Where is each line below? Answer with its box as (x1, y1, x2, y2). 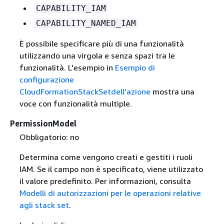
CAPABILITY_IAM (35, 3, 106, 13)
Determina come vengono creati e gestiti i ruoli (19, 152, 192, 162)
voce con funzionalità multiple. (19, 98, 132, 109)
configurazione (19, 74, 74, 85)
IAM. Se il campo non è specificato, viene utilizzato (19, 164, 203, 174)
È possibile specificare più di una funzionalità (19, 38, 184, 49)
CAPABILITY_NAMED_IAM (35, 18, 136, 28)
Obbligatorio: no (19, 132, 79, 142)
